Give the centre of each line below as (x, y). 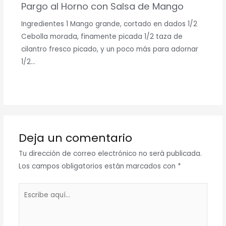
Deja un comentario (75, 138)
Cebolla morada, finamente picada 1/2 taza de (102, 37)
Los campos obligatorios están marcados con (98, 166)
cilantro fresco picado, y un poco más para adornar (109, 49)
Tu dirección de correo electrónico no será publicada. (110, 154)
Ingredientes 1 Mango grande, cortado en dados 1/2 (109, 24)
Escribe (30, 189)
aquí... (28, 201)
